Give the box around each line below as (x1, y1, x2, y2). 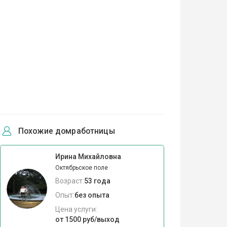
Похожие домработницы (18, 126, 115, 136)
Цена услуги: (55, 205, 97, 213)
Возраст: (55, 176, 84, 185)
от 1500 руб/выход (55, 215, 120, 223)
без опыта (74, 191, 109, 199)
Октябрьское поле (55, 164, 108, 171)
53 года (84, 176, 110, 185)
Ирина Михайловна (55, 152, 121, 161)
